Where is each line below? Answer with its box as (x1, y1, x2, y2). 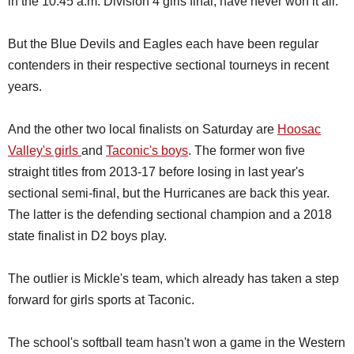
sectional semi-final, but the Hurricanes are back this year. (8, 186, 330, 200)
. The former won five (188, 143, 305, 157)
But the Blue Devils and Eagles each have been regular (8, 36, 318, 51)
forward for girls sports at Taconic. (8, 292, 194, 307)
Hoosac (277, 122, 321, 136)
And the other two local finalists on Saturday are (8, 122, 277, 136)
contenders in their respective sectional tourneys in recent (8, 58, 329, 72)
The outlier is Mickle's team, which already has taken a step (8, 271, 339, 285)
